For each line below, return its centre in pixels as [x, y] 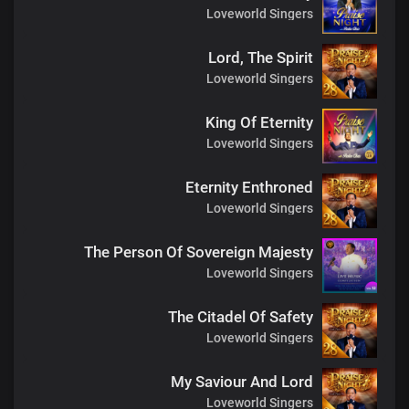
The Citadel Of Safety [241, 317]
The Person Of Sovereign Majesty [199, 252]
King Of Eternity [259, 122]
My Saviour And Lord [242, 382]
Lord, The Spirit [261, 58]
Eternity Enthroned [249, 187]
